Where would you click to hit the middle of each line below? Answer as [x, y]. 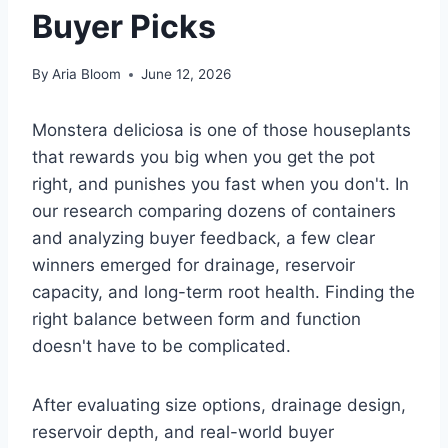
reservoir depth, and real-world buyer [183, 432]
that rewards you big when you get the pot [203, 157]
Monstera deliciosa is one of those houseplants [221, 130]
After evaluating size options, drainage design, [219, 405]
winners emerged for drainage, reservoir [193, 265]
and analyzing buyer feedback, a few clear [203, 238]
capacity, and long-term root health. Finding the [223, 292]
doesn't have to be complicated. [161, 346]
